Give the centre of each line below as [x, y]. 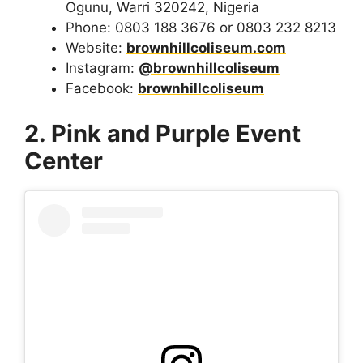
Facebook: [102, 89]
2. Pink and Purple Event [162, 133]
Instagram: [102, 68]
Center [64, 160]
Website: [96, 48]
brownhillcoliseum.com [206, 48]
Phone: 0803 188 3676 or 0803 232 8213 [201, 28]
